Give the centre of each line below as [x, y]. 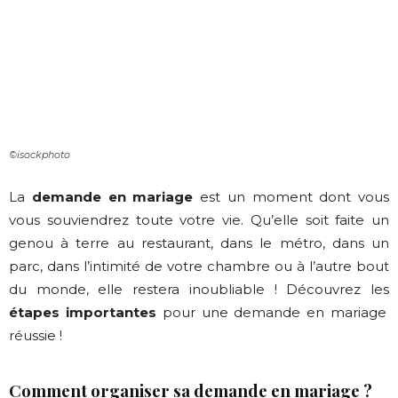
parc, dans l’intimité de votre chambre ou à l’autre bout [199, 267]
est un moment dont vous [291, 197]
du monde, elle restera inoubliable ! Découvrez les [199, 290]
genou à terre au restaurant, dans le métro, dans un [199, 243]
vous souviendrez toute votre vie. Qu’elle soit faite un [199, 220]
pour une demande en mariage [271, 313]
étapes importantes [83, 313]
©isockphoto [40, 155]
